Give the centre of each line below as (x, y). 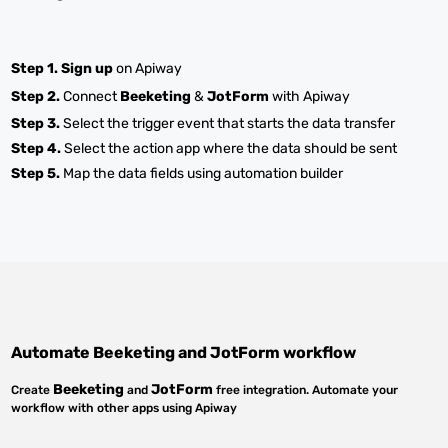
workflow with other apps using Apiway (124, 408)
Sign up (87, 68)
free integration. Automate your (306, 390)
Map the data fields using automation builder (202, 173)
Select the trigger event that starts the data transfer (228, 123)
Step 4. (36, 148)
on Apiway (148, 68)
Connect (90, 96)
